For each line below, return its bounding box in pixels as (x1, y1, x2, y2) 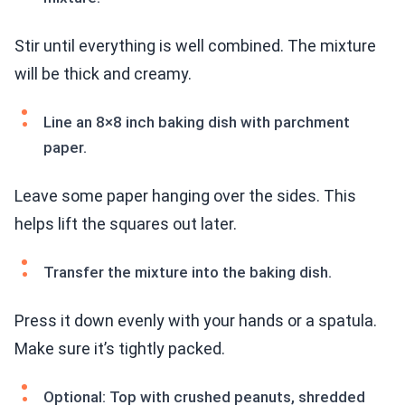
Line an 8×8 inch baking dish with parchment (43, 113, 350, 132)
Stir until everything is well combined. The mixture (14, 36, 376, 56)
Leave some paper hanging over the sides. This (14, 186, 356, 206)
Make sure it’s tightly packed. (14, 339, 225, 359)
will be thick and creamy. (14, 64, 192, 84)
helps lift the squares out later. (14, 214, 237, 234)
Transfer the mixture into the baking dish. (43, 263, 332, 282)
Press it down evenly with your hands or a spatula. (14, 311, 377, 331)
